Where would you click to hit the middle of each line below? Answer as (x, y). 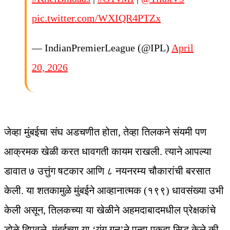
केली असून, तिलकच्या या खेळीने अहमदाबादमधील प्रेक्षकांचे (110, 210)
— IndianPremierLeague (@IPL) (102, 47)
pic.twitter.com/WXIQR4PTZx (96, 18)
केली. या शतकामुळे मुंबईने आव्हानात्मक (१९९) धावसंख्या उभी (114, 190)
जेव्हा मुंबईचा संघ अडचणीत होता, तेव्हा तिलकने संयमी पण (105, 132)
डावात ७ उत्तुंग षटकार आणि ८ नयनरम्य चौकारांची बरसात (107, 171)
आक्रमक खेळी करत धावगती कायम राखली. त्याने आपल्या (108, 151)
